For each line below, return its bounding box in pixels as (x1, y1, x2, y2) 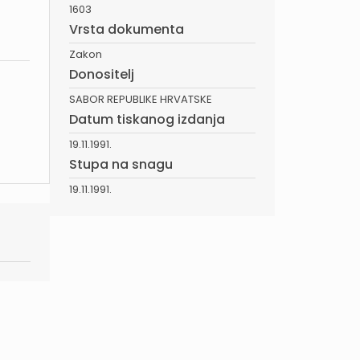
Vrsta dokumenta (69, 20, 184, 39)
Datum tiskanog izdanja (69, 110, 225, 129)
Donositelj (69, 65, 134, 84)
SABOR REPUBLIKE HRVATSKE (69, 92, 212, 107)
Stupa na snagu (69, 155, 173, 174)
